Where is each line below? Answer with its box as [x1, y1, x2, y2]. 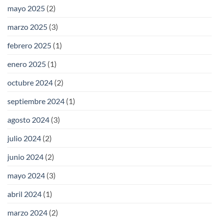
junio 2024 [7, 152, 44, 162]
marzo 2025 [7, 22, 47, 32]
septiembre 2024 [7, 96, 65, 106]
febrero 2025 [7, 41, 51, 50]
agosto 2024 [7, 115, 49, 125]
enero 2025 [7, 59, 46, 69]
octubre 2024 [7, 78, 53, 88]
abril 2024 [7, 189, 42, 199]
